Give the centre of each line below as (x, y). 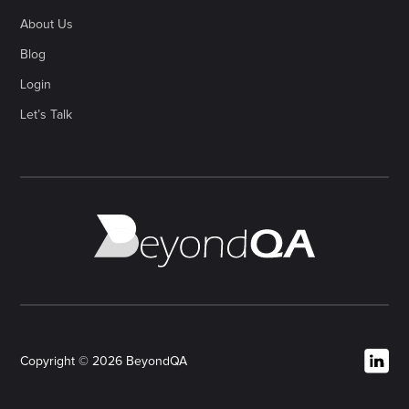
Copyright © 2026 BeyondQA (104, 362)
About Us (47, 24)
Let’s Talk (47, 115)
